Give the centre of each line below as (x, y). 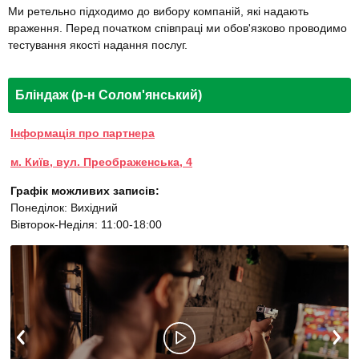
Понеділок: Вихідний (64, 208)
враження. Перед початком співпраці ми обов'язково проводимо (177, 28)
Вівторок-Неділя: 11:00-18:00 (86, 225)
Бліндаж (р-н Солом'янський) (109, 95)
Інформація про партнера (83, 133)
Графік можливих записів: (85, 191)
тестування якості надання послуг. (98, 45)
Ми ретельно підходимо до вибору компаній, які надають (158, 12)
